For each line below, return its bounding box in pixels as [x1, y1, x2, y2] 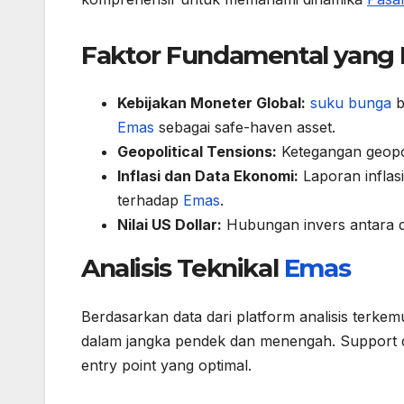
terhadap [117, 191, 183, 210]
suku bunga [310, 94, 391, 113]
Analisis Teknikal [81, 252, 284, 284]
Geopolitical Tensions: [117, 142, 277, 161]
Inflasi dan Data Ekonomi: [117, 167, 298, 186]
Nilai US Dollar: [117, 216, 222, 234]
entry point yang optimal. [81, 355, 252, 374]
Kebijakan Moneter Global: [117, 94, 306, 113]
